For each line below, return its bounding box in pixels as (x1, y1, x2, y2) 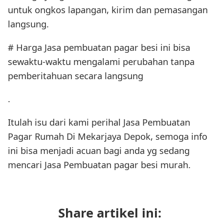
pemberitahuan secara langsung (8, 69, 143, 82)
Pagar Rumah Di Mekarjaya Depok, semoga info (8, 130, 207, 142)
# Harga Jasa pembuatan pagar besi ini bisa (8, 41, 190, 53)
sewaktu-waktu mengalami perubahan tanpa (8, 55, 195, 67)
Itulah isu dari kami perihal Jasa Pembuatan (8, 115, 190, 128)
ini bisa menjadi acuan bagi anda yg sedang (8, 144, 190, 156)
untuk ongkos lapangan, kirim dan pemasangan (8, 3, 208, 16)
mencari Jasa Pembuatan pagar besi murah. (8, 158, 191, 171)
